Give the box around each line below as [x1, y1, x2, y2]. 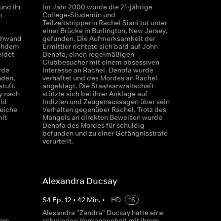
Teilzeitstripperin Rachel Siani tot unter [42, 18, 167, 27]
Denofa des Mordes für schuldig [42, 121, 145, 130]
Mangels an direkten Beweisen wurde [42, 113, 162, 122]
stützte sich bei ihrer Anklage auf [42, 89, 147, 98]
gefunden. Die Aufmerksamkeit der [42, 34, 155, 43]
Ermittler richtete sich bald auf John [42, 42, 158, 51]
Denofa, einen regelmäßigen [42, 50, 134, 59]
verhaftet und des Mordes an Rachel [42, 74, 157, 82]
